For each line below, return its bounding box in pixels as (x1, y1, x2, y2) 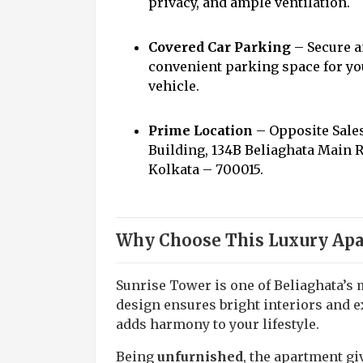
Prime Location (148, 122, 253, 139)
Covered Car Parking (148, 39, 291, 55)
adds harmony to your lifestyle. (116, 316, 319, 332)
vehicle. (148, 78, 199, 94)
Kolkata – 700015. (148, 161, 263, 177)
